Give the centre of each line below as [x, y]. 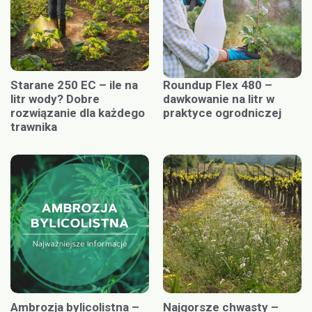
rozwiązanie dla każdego [78, 112]
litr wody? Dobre [55, 99]
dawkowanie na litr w [219, 99]
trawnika [34, 126]
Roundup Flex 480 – [218, 85]
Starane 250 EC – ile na [74, 85]
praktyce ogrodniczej [222, 112]
